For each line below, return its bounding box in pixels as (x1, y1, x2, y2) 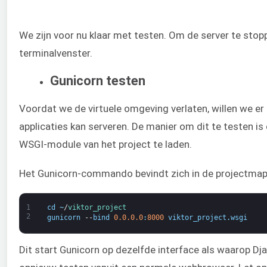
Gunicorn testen (50, 73, 145, 88)
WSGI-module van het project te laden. (19, 138, 192, 151)
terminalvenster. (19, 47, 92, 60)
